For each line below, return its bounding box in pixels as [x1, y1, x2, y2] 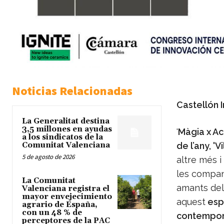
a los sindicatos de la [22, 132, 103, 142]
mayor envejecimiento [22, 192, 112, 202]
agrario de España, [22, 200, 97, 210]
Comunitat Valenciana [22, 140, 110, 150]
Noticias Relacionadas [12, 83, 132, 99]
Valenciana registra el [22, 184, 109, 194]
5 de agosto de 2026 [22, 152, 74, 161]
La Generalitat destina [22, 116, 109, 126]
